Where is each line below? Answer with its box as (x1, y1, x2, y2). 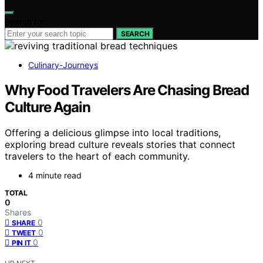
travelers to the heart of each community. (5, 150, 190, 163)
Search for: (5, 16, 47, 26)
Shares (5, 207, 31, 218)
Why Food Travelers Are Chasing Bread (5, 81, 249, 99)
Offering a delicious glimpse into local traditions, (5, 127, 221, 139)
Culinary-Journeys (28, 59, 98, 70)
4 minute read (28, 170, 82, 181)
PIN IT (12, 238, 31, 248)
